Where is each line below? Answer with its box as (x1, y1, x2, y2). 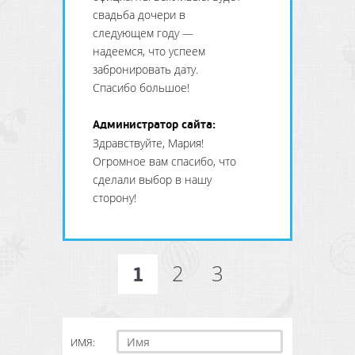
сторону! (93, 190, 136, 205)
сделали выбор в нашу (93, 172, 212, 187)
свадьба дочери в (93, 7, 185, 22)
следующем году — (93, 25, 193, 40)
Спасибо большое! (93, 80, 189, 95)
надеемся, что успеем (93, 44, 205, 59)
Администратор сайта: (93, 117, 216, 132)
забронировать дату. (93, 62, 198, 77)
